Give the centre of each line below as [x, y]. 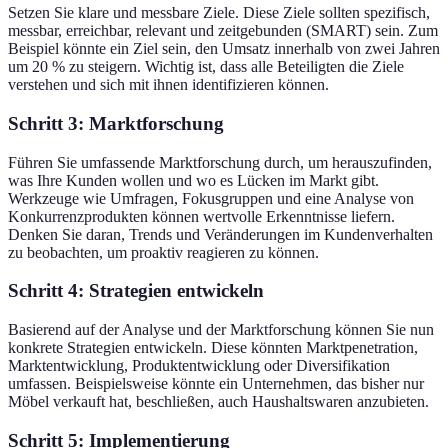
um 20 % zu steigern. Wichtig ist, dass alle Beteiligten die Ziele [206, 67]
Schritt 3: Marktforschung [116, 123]
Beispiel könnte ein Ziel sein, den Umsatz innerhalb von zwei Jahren [224, 49]
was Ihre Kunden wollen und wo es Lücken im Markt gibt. [193, 180]
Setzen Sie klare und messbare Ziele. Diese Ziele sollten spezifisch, [219, 13]
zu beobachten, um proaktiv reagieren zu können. [163, 252]
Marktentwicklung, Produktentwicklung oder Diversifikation [199, 366]
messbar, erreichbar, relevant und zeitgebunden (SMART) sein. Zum [223, 31]
